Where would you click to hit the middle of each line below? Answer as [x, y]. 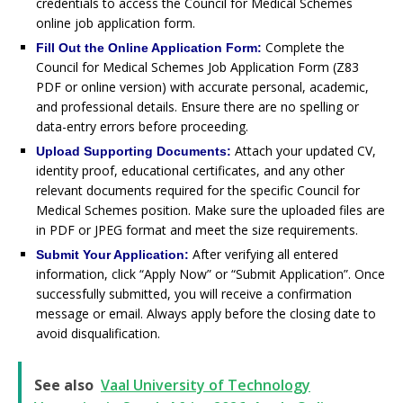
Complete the [305, 47]
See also [64, 385]
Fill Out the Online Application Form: [149, 47]
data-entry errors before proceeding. [142, 126]
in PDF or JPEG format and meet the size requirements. [197, 229]
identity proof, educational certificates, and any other [190, 170]
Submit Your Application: [114, 254]
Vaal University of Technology [206, 385]
